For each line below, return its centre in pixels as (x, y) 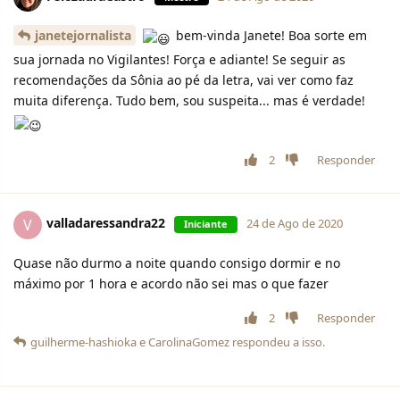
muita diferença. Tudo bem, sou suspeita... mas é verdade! (189, 101)
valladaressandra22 (106, 223)
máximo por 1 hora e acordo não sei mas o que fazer (171, 283)
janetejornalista (83, 36)
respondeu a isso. (277, 342)
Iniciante (206, 224)
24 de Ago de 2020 (295, 224)
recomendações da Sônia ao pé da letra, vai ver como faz (183, 80)
